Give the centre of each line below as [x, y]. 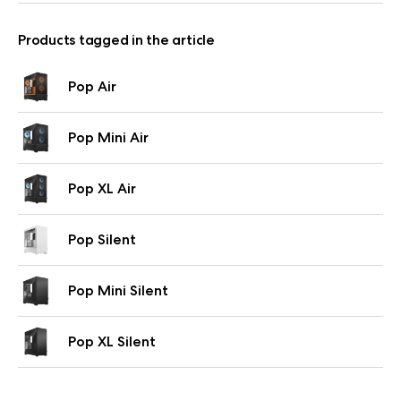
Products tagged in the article [116, 40]
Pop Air [92, 86]
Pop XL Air [102, 188]
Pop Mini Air [108, 137]
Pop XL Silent [112, 341]
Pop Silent [102, 239]
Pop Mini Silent [118, 290]
